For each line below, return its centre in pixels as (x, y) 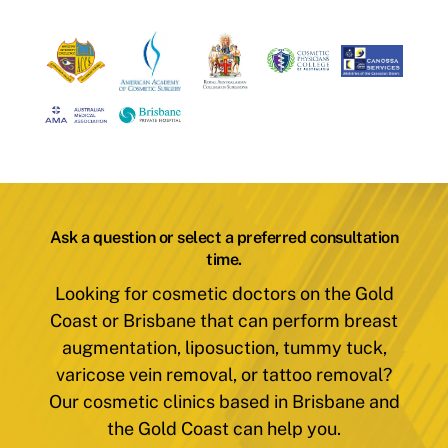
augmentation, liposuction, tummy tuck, (224, 347)
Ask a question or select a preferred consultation (224, 238)
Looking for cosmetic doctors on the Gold (224, 293)
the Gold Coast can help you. (224, 428)
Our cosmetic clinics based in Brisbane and (224, 401)
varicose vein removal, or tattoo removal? (224, 374)
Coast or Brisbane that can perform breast (224, 320)
